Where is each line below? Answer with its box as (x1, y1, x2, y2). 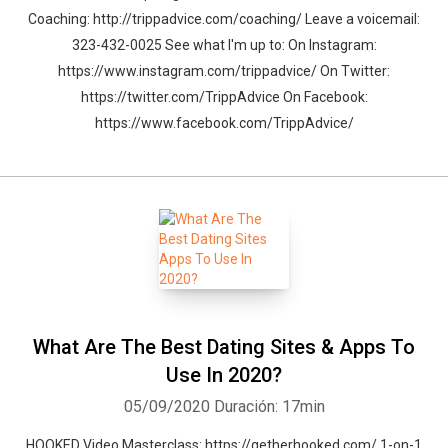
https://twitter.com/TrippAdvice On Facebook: (80, 89, 368, 105)
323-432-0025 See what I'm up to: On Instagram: (71, 37, 377, 53)
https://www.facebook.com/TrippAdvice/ (94, 115, 354, 131)
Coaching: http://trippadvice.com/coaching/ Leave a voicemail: (28, 11, 420, 27)
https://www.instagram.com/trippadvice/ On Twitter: (58, 63, 390, 79)
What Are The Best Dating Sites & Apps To (33, 335, 415, 359)
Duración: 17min (213, 397, 325, 416)
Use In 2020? (166, 363, 282, 387)
